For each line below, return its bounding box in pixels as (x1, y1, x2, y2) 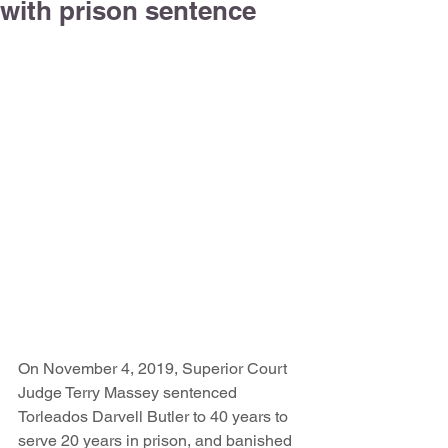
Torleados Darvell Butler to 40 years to (18, 407, 292, 426)
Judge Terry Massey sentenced (18, 383, 241, 402)
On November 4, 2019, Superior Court (18, 359, 291, 378)
